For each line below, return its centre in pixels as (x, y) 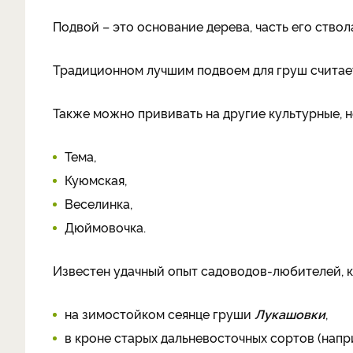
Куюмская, (96, 180)
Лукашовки (290, 314)
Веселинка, (98, 203)
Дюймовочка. (107, 227)
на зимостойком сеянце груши (160, 314)
